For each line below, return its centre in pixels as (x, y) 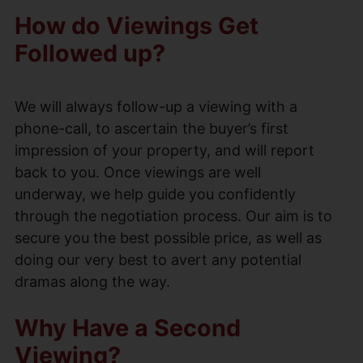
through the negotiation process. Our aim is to (173, 216)
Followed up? (90, 53)
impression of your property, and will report (164, 150)
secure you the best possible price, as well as (168, 237)
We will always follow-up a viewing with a (156, 106)
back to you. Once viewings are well (138, 172)
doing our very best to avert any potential (158, 259)
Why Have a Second (128, 327)
